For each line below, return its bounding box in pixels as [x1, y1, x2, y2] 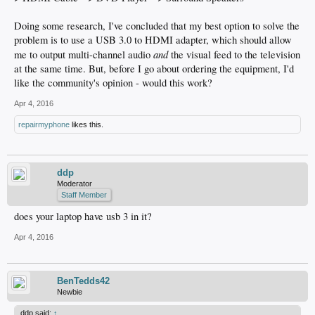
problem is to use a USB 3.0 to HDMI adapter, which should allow [14, 33, 292, 46]
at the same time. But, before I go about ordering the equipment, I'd [14, 62, 294, 75]
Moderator [57, 179, 92, 188]
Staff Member [61, 191, 107, 199]
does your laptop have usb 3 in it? [14, 210, 152, 223]
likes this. [70, 120, 103, 129]
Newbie [57, 288, 82, 296]
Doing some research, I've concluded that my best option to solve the [14, 19, 300, 32]
